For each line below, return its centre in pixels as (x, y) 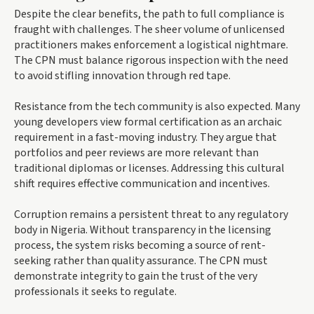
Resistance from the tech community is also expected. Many (157, 107)
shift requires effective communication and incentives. (142, 184)
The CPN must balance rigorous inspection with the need (151, 61)
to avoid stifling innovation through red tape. (122, 76)
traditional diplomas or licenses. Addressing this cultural (149, 169)
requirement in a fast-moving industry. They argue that (145, 138)
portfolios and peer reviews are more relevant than (136, 153)
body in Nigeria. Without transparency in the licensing (143, 230)
